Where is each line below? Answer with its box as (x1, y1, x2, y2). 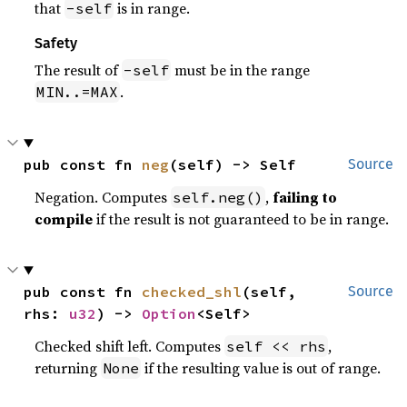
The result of (35, 60, 123, 81)
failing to (273, 187, 338, 208)
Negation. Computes (35, 187, 172, 208)
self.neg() (173, 188, 264, 207)
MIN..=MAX (36, 83, 119, 102)
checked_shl (142, 283, 243, 302)
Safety (35, 35, 78, 53)
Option (142, 304, 197, 323)
